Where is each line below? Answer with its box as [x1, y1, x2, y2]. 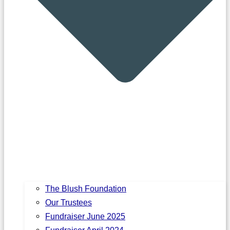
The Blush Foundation [45, 183, 126, 193]
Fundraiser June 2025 [45, 211, 125, 221]
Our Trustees [45, 197, 92, 207]
